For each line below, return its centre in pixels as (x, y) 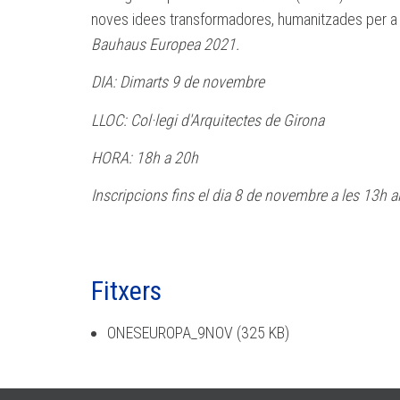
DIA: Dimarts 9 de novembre (178, 82)
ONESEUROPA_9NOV (170, 333)
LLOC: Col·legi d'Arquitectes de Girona (208, 120)
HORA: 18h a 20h (145, 158)
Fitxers (126, 290)
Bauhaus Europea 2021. (165, 44)
